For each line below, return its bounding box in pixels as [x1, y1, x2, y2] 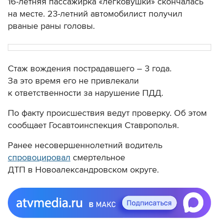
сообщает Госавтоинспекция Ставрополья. [8, 120, 179, 131]
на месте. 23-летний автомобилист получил [8, 8, 182, 20]
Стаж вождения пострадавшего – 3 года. [8, 63, 172, 74]
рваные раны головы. [8, 21, 95, 32]
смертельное [70, 152, 125, 163]
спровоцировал [8, 152, 70, 163]
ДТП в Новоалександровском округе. [8, 164, 159, 175]
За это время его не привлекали [8, 75, 139, 87]
